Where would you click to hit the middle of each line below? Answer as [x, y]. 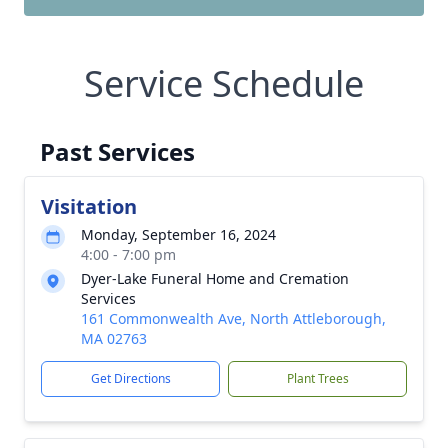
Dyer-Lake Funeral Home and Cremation [215, 278]
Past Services [117, 151]
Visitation [89, 206]
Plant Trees [317, 378]
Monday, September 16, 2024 [178, 234]
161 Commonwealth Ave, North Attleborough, [233, 318]
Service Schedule [224, 83]
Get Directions [130, 378]
